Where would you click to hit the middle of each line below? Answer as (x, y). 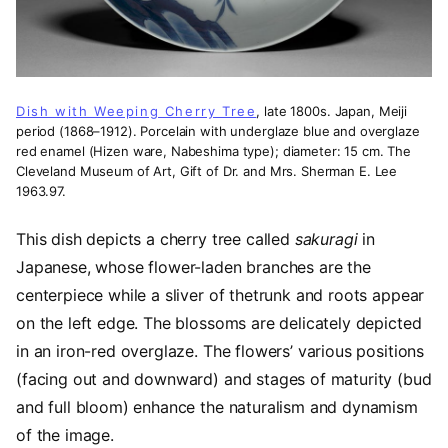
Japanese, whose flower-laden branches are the (193, 266)
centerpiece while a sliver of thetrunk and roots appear (220, 294)
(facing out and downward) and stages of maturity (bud (224, 378)
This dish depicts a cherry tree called (155, 238)
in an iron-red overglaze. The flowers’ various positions (220, 350)
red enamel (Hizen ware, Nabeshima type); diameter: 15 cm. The (214, 150)
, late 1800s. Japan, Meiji (332, 110)
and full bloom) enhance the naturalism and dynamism (217, 406)
